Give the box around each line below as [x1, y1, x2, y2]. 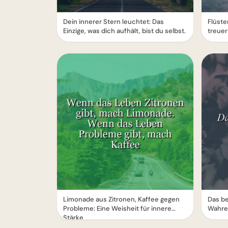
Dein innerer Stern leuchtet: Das [63, 17, 164, 26]
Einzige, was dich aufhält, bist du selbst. [63, 26, 186, 35]
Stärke [63, 213, 83, 222]
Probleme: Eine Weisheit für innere [63, 204, 172, 213]
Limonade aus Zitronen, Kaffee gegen [63, 195, 180, 204]
